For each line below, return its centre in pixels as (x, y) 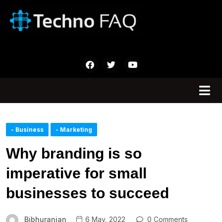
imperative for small (76, 173)
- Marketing (74, 130)
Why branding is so (74, 154)
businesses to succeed (87, 193)
